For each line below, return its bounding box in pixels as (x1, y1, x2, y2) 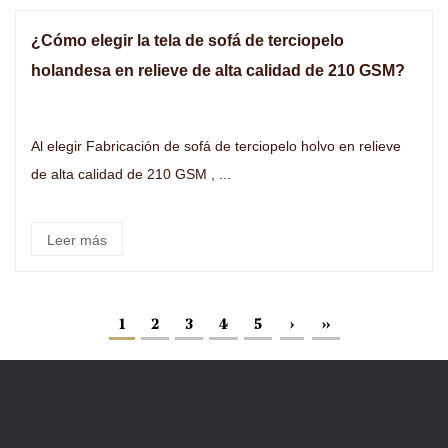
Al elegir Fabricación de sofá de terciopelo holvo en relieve (31, 138, 86, 154)
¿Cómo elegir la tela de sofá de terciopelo (31, 32, 344, 49)
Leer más (47, 232, 107, 248)
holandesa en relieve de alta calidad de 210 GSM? (31, 62, 405, 79)
